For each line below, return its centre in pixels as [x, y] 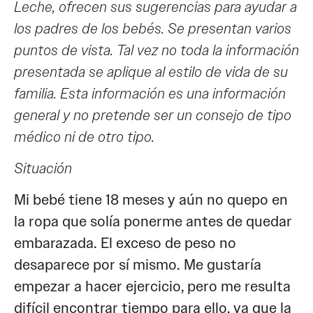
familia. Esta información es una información [150, 93]
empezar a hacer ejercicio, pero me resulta [152, 287]
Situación [43, 169]
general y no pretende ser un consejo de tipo [153, 115]
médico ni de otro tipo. [84, 137]
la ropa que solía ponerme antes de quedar [153, 222]
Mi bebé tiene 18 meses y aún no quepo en [151, 200]
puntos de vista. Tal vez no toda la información [156, 50]
